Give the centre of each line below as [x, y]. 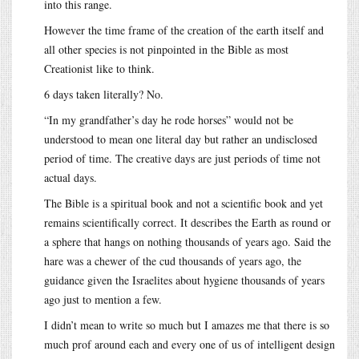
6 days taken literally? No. [104, 94]
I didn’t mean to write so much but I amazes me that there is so [187, 325]
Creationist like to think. [99, 68]
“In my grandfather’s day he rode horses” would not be [169, 119]
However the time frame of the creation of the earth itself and [184, 30]
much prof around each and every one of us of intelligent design [190, 344]
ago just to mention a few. [103, 299]
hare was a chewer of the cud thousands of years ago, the [173, 260]
